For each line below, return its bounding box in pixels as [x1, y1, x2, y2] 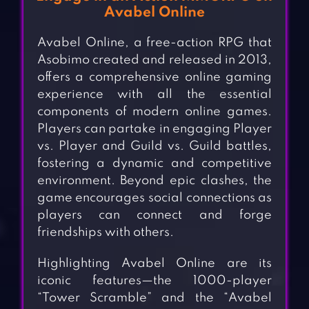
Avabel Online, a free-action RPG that [37, 37, 272, 50]
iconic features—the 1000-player [37, 275, 272, 288]
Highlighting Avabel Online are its [37, 257, 272, 270]
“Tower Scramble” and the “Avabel [37, 292, 272, 305]
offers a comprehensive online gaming [37, 71, 272, 84]
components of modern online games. [37, 106, 272, 119]
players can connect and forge [37, 209, 272, 222]
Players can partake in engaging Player [37, 123, 272, 136]
